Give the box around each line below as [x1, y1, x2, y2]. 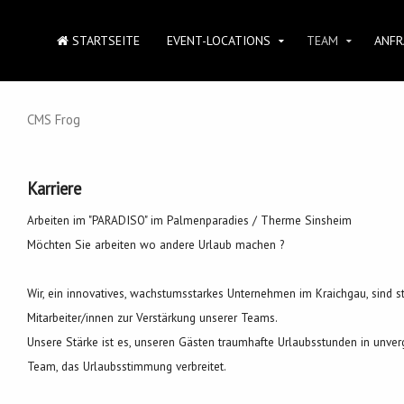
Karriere [26, 178, 81, 200]
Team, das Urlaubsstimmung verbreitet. [26, 358, 226, 375]
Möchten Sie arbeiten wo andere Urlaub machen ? [26, 236, 284, 253]
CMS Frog [26, 111, 80, 129]
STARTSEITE [69, 32, 140, 49]
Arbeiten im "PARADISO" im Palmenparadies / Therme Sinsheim [26, 212, 352, 229]
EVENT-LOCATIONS [167, 32, 271, 49]
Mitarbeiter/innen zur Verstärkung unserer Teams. [26, 309, 280, 326]
